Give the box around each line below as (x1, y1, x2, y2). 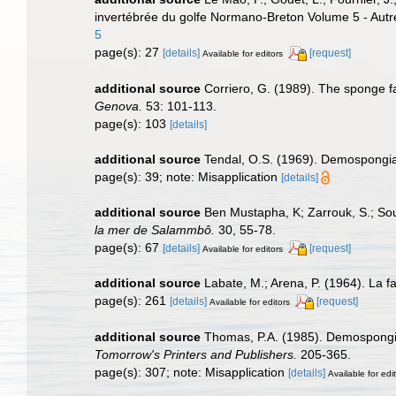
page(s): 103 (95, 116, 170, 131)
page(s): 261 (95, 293, 170, 308)
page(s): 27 (95, 44, 163, 59)
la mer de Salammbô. (95, 222, 215, 237)
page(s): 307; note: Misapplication (95, 365, 288, 380)
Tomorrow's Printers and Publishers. (95, 347, 297, 362)
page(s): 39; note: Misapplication (95, 169, 281, 184)
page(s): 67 (95, 240, 163, 255)
